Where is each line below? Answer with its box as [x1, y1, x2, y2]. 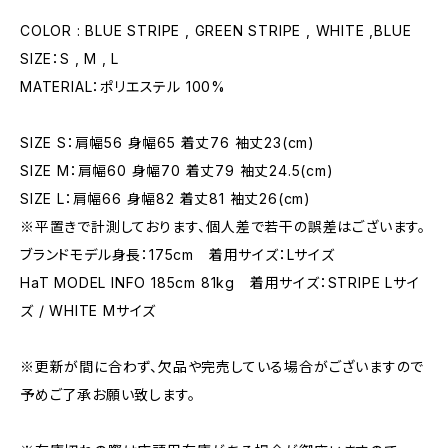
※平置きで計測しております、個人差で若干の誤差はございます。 [20, 218, 426, 235]
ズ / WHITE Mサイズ [20, 302, 157, 319]
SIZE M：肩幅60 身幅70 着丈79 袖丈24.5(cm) [20, 162, 334, 179]
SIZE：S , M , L [20, 50, 120, 67]
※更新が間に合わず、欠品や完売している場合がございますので [20, 358, 425, 375]
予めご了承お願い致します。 [20, 386, 196, 403]
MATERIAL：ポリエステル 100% [20, 78, 226, 95]
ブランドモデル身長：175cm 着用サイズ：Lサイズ [20, 246, 335, 263]
